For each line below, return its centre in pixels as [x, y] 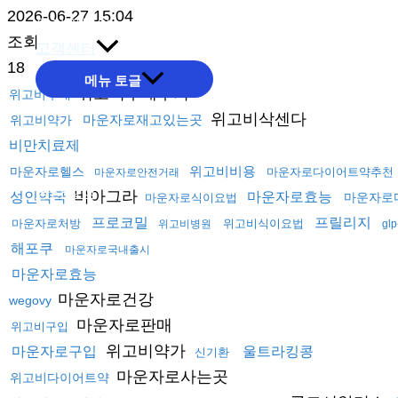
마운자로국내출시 [107, 249]
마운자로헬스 [47, 171]
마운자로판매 [122, 325]
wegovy [30, 300]
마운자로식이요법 [191, 197]
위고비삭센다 [256, 119]
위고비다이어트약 [60, 377]
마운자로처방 [46, 223]
